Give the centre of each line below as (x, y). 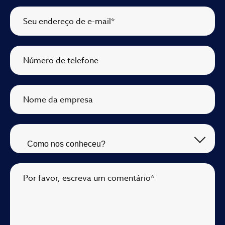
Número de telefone (61, 61)
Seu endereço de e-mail (67, 22)
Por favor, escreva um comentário (87, 179)
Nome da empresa (58, 100)
